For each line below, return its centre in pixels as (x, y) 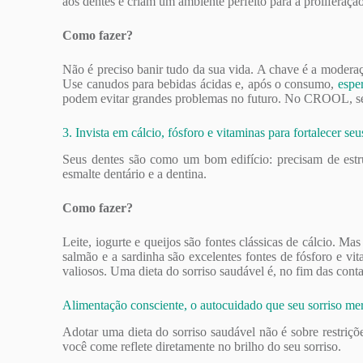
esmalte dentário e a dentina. (135, 174)
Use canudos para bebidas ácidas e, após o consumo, (200, 84)
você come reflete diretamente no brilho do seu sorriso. (202, 346)
